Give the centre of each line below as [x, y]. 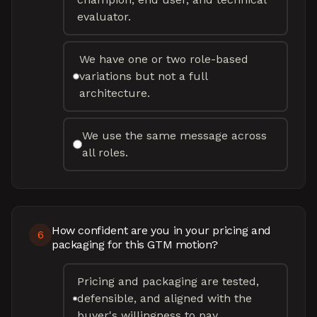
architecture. [114, 93]
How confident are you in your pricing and [162, 230]
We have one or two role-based [163, 59]
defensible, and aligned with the [165, 298]
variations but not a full [143, 76]
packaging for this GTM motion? [135, 244]
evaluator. [104, 17]
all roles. [105, 152]
